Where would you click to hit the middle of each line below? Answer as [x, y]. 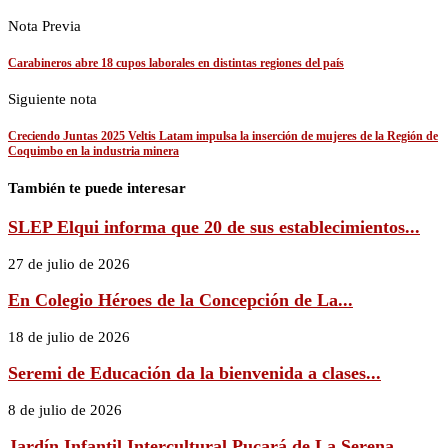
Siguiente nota [52, 99]
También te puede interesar [97, 188]
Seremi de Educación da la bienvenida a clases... [194, 373]
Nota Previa [44, 25]
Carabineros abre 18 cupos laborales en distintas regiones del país [176, 62]
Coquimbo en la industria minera [93, 151]
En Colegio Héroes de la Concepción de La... [180, 300]
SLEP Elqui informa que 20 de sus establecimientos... [214, 226]
